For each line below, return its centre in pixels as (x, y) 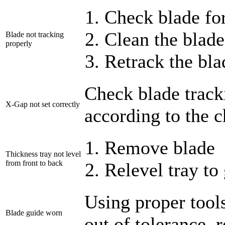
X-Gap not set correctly (43, 104)
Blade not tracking (35, 35)
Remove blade (160, 148)
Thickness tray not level (43, 154)
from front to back (34, 163)
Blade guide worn (34, 213)
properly (19, 44)
